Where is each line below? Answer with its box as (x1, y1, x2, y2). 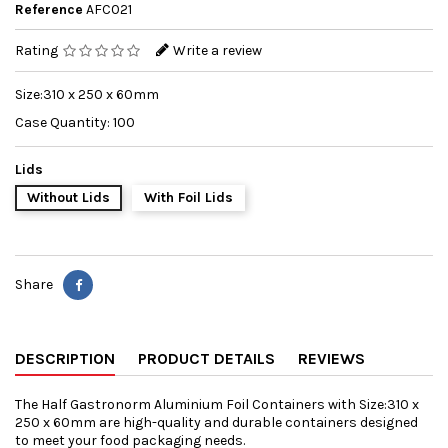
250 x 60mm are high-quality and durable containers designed (15, 414, 418, 432)
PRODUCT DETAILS (138, 349, 275, 369)
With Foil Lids (144, 189, 233, 207)
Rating (15, 42, 61, 60)
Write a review (173, 42, 262, 60)
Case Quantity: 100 (15, 114, 135, 132)
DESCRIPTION (15, 349, 115, 369)
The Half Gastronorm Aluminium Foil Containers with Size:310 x (15, 396, 419, 414)
